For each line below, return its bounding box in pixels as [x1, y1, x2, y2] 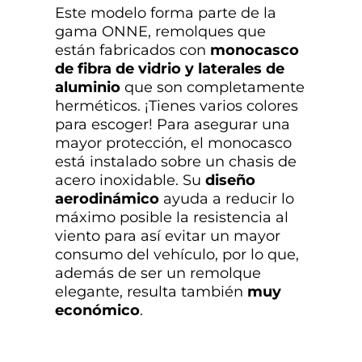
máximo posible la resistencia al [55, 208, 288, 227]
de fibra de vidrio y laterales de [55, 60, 284, 78]
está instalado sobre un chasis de [55, 153, 297, 171]
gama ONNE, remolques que [55, 23, 266, 41]
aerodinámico [55, 190, 159, 208]
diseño [205, 171, 255, 190]
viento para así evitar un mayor [55, 227, 280, 246]
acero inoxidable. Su [55, 171, 205, 190]
